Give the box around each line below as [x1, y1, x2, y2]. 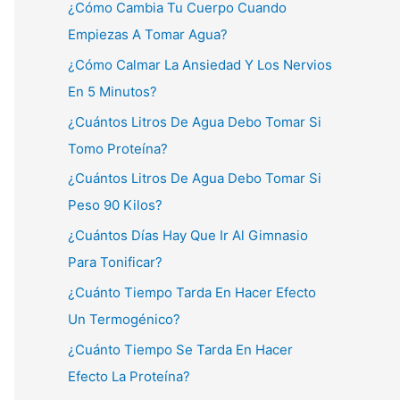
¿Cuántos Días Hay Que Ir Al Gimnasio [68, 227, 308, 244]
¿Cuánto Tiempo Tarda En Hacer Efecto [68, 283, 316, 301]
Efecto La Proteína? [68, 367, 190, 385]
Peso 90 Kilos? [68, 196, 162, 214]
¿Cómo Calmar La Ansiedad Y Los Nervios [68, 55, 332, 73]
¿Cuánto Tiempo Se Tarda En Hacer [68, 340, 293, 358]
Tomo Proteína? [68, 139, 168, 157]
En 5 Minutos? [68, 82, 157, 100]
